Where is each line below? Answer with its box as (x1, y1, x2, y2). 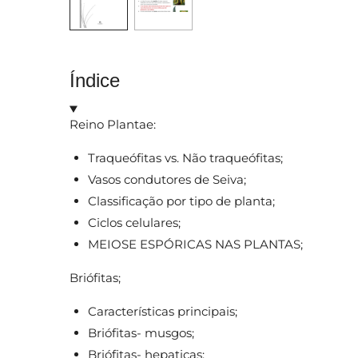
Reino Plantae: (70, 116, 159, 132)
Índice (70, 69, 120, 91)
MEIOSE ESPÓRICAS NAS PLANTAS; (87, 236, 306, 252)
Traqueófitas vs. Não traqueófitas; (87, 149, 286, 165)
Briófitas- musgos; (87, 324, 197, 340)
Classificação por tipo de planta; (87, 193, 278, 209)
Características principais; (87, 303, 241, 319)
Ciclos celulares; (87, 214, 184, 230)
